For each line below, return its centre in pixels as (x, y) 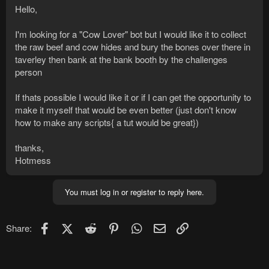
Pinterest (138, 226)
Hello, (26, 9)
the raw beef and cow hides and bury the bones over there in (133, 47)
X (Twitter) (92, 226)
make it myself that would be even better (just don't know (126, 110)
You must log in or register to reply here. (134, 192)
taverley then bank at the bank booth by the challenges (121, 59)
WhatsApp (164, 226)
